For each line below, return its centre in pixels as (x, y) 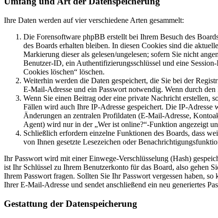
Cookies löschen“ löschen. (64, 72)
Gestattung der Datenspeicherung (71, 203)
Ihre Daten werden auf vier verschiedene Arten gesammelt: (94, 20)
